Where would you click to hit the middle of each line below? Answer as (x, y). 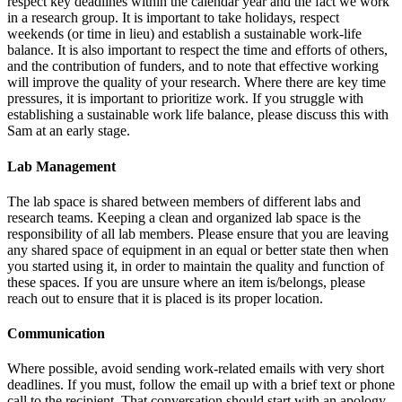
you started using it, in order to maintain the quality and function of (196, 266)
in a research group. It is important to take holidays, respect (173, 18)
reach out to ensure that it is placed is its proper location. (165, 298)
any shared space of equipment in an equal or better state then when (198, 249)
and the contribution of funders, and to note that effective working (193, 66)
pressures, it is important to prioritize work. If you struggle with (185, 99)
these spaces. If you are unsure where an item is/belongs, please (186, 282)
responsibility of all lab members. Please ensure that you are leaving (198, 233)
